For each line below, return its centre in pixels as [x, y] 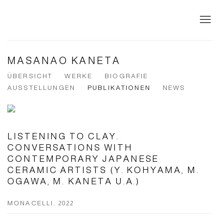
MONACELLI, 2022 [41, 203]
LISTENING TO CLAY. [63, 136]
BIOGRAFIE [127, 76]
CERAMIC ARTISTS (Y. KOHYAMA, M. [103, 170]
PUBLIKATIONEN [119, 88]
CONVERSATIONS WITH [70, 147]
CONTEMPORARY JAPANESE [83, 158]
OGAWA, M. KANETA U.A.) [74, 181]
